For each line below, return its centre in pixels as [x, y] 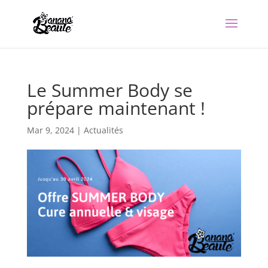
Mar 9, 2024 [50, 130]
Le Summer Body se [109, 90]
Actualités [103, 130]
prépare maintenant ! [116, 108]
